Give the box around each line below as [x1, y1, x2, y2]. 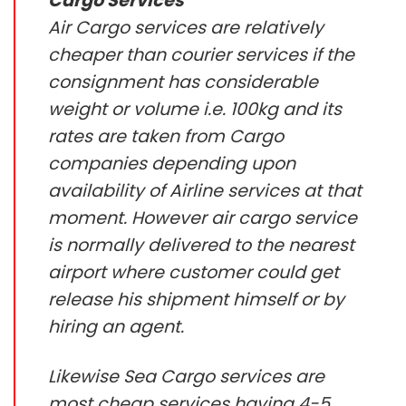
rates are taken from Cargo [48, 123, 284, 149]
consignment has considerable [48, 69, 318, 94]
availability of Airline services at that [48, 178, 362, 203]
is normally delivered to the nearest [48, 232, 354, 257]
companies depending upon [48, 150, 295, 176]
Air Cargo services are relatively [48, 14, 324, 40]
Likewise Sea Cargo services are [48, 363, 324, 389]
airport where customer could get [48, 259, 339, 285]
